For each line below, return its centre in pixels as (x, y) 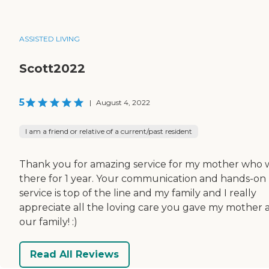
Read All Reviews (74, 255)
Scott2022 (52, 68)
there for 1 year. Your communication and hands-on (143, 178)
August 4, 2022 (123, 102)
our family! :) (48, 222)
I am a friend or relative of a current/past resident (109, 131)
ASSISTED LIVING (50, 38)
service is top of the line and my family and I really (138, 193)
